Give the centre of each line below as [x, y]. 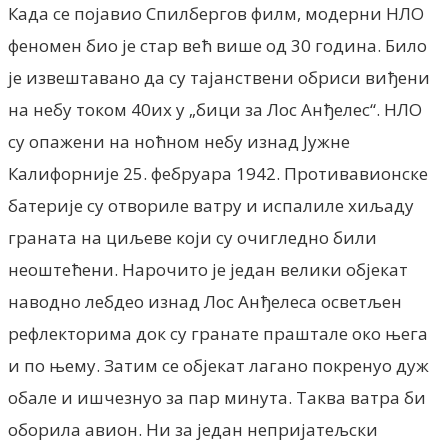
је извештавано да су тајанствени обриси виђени [219, 77]
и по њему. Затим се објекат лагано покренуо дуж [218, 365]
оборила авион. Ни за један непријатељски [193, 429]
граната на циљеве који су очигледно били [192, 237]
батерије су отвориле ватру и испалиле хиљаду [211, 205]
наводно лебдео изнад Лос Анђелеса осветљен [205, 301]
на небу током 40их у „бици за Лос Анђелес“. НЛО [215, 109]
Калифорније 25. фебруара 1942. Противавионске [218, 173]
